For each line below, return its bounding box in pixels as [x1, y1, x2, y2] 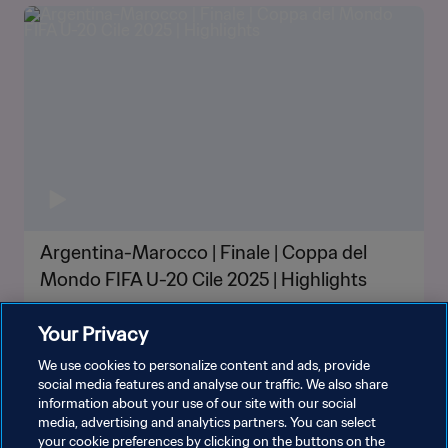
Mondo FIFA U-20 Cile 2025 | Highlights [40, 268, 367, 291]
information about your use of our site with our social [38, 395, 357, 412]
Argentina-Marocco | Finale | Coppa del [40, 241, 367, 264]
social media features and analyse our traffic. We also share [38, 376, 389, 393]
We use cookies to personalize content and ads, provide [38, 357, 371, 374]
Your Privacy [38, 321, 149, 346]
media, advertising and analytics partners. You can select [38, 414, 377, 431]
